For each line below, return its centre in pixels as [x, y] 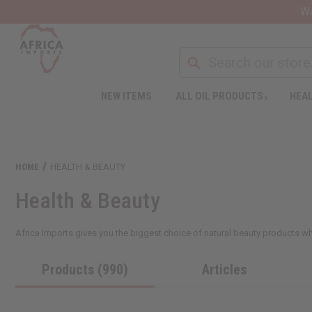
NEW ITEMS [126, 96]
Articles [224, 269]
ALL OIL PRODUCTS [219, 96]
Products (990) [85, 269]
